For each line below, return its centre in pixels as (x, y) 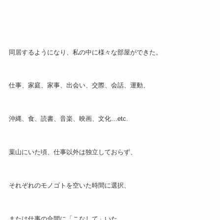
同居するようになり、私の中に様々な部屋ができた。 (85, 52)
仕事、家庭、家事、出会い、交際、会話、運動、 (79, 85)
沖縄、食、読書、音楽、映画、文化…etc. (68, 119)
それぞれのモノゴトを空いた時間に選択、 (69, 185)
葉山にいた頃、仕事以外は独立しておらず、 (72, 152)
